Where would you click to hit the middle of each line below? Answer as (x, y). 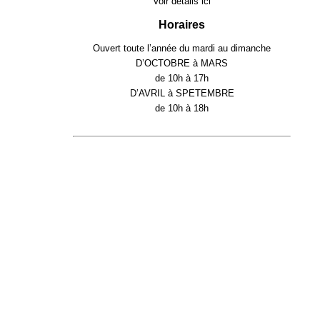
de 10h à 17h (182, 79)
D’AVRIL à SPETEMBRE (182, 94)
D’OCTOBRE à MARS (182, 64)
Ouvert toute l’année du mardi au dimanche (182, 49)
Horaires (182, 24)
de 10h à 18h (182, 109)
